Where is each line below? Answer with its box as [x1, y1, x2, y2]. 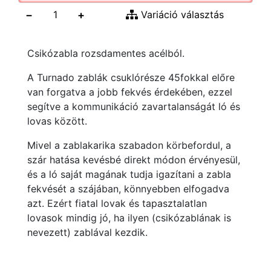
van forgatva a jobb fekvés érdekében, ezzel [27, 86, 232, 98]
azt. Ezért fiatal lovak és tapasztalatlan [27, 197, 207, 209]
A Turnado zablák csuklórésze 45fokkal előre [27, 71, 235, 83]
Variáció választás [138, 8, 224, 21]
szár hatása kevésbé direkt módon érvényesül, [27, 154, 240, 166]
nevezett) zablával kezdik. [27, 226, 148, 238]
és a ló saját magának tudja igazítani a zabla [27, 168, 231, 180]
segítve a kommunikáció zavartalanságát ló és [27, 100, 240, 113]
